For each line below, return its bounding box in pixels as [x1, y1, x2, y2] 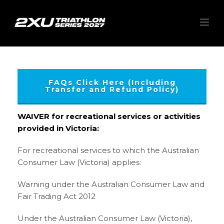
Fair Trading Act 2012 [17, 191, 95, 201]
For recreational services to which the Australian [17, 145, 199, 155]
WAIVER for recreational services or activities [17, 111, 200, 121]
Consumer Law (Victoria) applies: [17, 157, 141, 167]
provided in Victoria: [17, 123, 99, 133]
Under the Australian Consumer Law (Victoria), [17, 213, 192, 223]
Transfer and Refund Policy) [45, 85, 179, 94]
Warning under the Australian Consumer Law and [17, 179, 204, 189]
